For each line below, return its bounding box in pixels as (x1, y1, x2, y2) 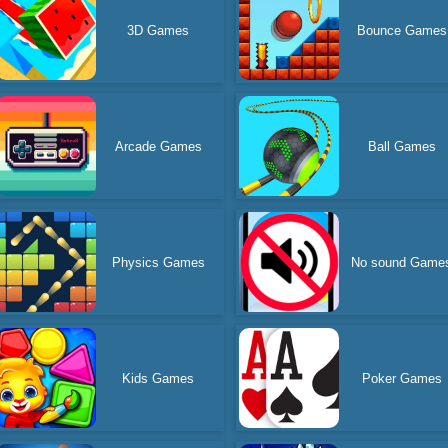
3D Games (127, 22, 190, 38)
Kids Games (122, 370, 195, 386)
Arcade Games (114, 138, 202, 154)
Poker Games (361, 370, 442, 386)
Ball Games (367, 138, 436, 154)
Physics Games (111, 254, 205, 270)
